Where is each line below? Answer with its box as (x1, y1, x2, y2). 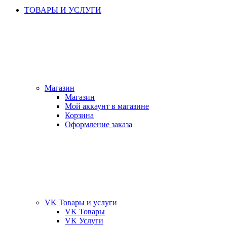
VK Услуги (65, 216, 103, 225)
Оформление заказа (65, 120, 132, 129)
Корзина (65, 111, 94, 120)
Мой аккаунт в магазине (65, 102, 149, 110)
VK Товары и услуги (45, 198, 117, 207)
